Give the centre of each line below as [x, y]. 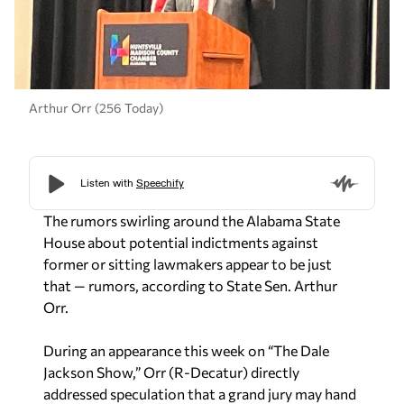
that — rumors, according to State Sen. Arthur [190, 285]
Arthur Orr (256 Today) [96, 108]
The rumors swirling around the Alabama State [192, 220]
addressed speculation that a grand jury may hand [200, 393]
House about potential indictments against [181, 242]
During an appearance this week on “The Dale [186, 350]
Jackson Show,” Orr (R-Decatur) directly [171, 372]
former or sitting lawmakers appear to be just [188, 263]
